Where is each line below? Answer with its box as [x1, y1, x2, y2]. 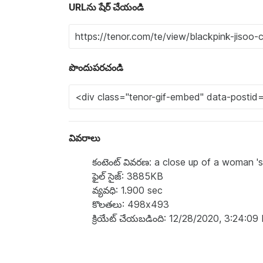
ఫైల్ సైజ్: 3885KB [92, 170, 163, 183]
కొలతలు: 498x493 [92, 198, 169, 211]
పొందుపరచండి [69, 62, 123, 74]
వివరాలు [69, 132, 100, 144]
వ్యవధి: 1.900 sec [92, 184, 163, 197]
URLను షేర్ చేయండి [69, 1, 144, 14]
